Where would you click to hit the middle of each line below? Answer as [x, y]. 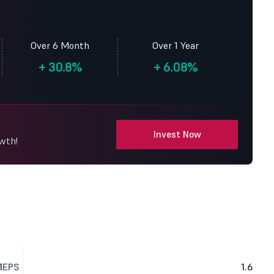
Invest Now [177, 134]
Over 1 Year [176, 45]
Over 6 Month [60, 45]
